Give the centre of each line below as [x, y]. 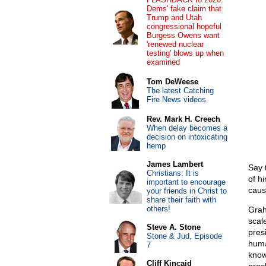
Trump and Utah [174, 18]
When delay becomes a [187, 128]
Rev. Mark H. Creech [183, 119]
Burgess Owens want [183, 35]
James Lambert [175, 164]
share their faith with [181, 200]
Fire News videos [176, 99]
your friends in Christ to [186, 191]
